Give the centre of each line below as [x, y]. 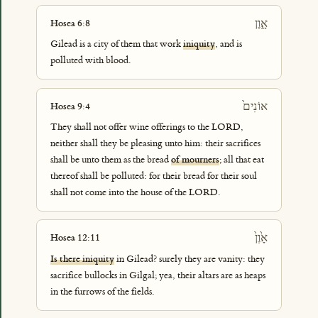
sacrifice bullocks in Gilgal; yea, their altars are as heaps [158, 275]
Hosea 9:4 [70, 106]
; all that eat [241, 160]
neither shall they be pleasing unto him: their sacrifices [155, 143]
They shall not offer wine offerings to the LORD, [147, 127]
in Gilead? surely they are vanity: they [189, 258]
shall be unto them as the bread [110, 160]
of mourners [195, 160]
